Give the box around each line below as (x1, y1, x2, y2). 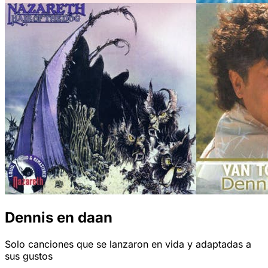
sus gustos (5, 250, 53, 263)
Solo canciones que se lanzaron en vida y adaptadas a (5, 238, 251, 251)
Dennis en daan (5, 209, 112, 227)
